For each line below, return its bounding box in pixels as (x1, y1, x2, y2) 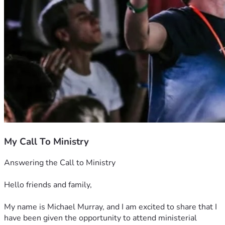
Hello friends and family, (4, 179, 92, 191)
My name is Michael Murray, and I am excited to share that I (4, 201, 217, 213)
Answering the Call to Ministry (4, 157, 116, 169)
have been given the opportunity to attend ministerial (4, 212, 197, 224)
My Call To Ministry (4, 135, 89, 148)
